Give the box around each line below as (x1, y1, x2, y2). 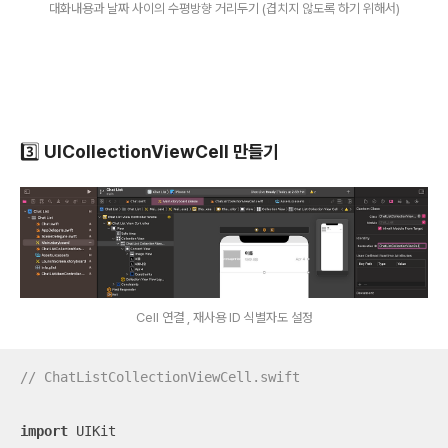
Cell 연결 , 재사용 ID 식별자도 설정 (135, 310, 313, 326)
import (20, 423, 68, 440)
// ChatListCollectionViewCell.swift (20, 369, 300, 386)
